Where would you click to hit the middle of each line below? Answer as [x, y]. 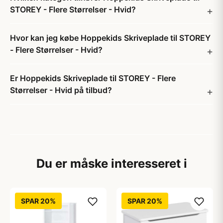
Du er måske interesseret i [111, 164]
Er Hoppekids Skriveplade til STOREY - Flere [93, 78]
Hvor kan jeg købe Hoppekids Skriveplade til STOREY [110, 38]
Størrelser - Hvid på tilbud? [61, 90]
